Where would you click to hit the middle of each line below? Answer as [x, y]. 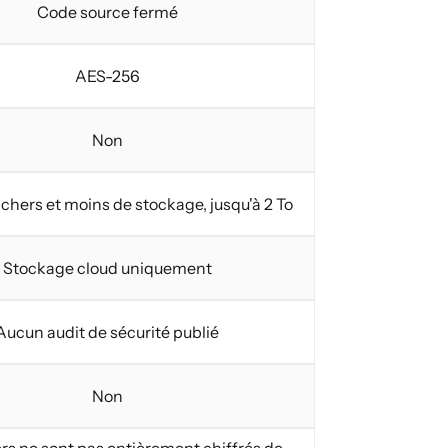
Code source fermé [107, 12]
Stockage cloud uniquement [107, 268]
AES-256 [107, 76]
